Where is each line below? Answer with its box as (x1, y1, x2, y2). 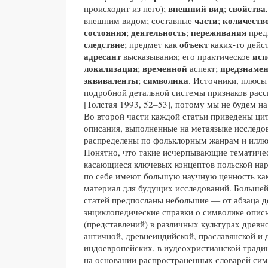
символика (143, 73, 188, 87)
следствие (84, 37, 124, 51)
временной (142, 61, 187, 75)
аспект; (187, 62, 220, 74)
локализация (84, 61, 138, 75)
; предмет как (124, 38, 179, 50)
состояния (84, 25, 126, 39)
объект (179, 37, 208, 51)
